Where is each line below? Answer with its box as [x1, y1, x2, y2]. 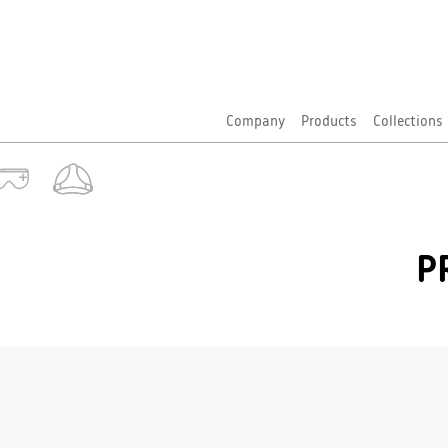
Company [226, 114, 285, 131]
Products [301, 114, 357, 131]
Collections [373, 114, 443, 131]
